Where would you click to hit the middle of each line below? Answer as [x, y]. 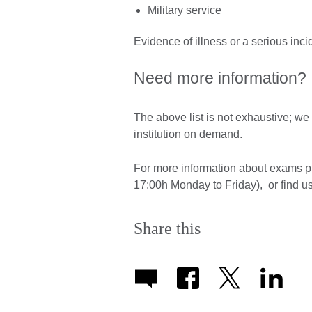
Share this [167, 229]
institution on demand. [188, 134]
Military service [185, 10]
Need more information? [220, 78]
